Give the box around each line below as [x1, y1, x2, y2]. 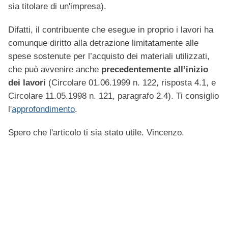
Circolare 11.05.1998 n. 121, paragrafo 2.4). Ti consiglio [8, 91, 219, 101]
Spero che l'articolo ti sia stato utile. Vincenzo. [8, 128, 184, 138]
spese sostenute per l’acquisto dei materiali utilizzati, [8, 51, 210, 62]
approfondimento [12, 104, 75, 115]
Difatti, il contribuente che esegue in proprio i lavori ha [8, 25, 213, 35]
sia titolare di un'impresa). [8, 2, 106, 12]
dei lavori [8, 78, 46, 88]
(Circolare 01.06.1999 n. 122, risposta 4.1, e [46, 78, 216, 88]
